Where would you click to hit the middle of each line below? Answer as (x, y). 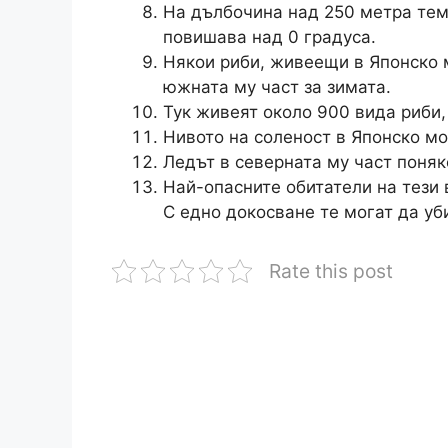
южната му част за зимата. (277, 86)
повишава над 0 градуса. (269, 36)
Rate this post (331, 270)
